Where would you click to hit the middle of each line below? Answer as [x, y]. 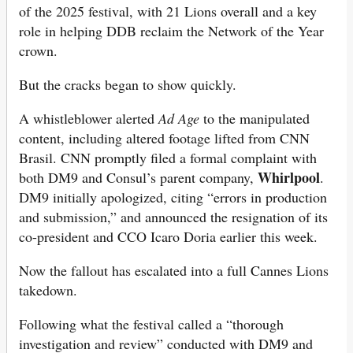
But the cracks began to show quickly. [128, 85]
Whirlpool [289, 178]
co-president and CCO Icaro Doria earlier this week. [168, 237]
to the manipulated [255, 119]
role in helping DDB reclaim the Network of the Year [171, 31]
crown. [38, 51]
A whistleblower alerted [89, 119]
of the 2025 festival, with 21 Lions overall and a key [168, 11]
